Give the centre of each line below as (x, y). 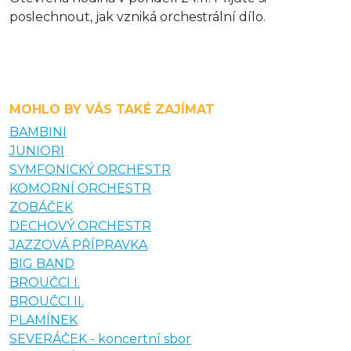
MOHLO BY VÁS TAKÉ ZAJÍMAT (112, 109)
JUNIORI (37, 150)
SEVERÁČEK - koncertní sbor (100, 338)
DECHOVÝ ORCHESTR (80, 226)
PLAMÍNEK (43, 320)
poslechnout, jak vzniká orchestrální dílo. (138, 16)
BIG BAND (42, 263)
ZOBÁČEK (41, 207)
